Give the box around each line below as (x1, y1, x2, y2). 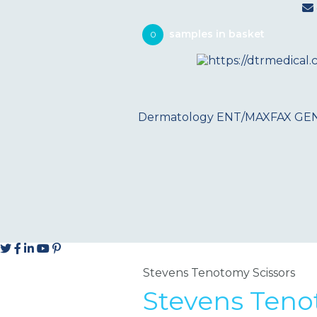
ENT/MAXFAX (217, 110, 292, 124)
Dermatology (138, 110, 214, 124)
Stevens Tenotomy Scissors (143, 266, 295, 279)
